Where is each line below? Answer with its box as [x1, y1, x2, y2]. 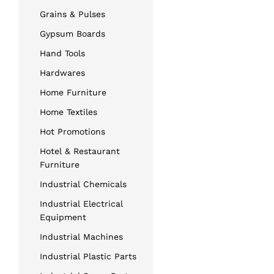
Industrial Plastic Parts [40, 251, 136, 261]
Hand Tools [40, 48, 85, 58]
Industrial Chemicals [40, 179, 127, 189]
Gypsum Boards [40, 28, 105, 39]
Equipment [40, 212, 86, 222]
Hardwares [40, 67, 85, 78]
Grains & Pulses [40, 9, 105, 19]
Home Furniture [40, 87, 106, 97]
